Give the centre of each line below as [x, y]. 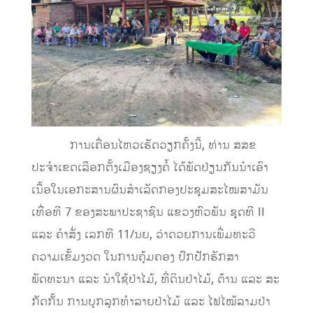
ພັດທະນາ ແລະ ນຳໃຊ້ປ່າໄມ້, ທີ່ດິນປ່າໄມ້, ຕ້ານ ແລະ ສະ [155, 279]
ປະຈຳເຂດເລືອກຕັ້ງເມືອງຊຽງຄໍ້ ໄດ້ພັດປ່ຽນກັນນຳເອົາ [150, 167]
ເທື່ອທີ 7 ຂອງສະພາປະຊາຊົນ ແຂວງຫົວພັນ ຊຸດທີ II [148, 212]
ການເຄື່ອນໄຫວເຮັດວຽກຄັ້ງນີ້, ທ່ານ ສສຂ [144, 145]
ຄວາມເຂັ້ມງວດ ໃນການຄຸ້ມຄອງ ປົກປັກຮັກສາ [135, 257]
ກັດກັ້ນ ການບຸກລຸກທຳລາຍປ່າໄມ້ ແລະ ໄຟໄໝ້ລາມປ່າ [151, 301]
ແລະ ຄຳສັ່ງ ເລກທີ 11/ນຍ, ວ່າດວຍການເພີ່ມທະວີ [143, 234]
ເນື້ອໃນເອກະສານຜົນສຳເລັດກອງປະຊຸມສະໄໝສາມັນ [150, 190]
